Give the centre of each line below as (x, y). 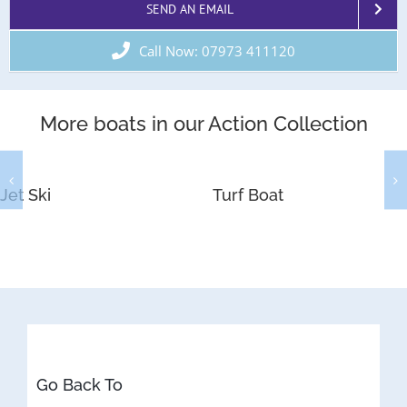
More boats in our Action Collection (203, 123)
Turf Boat (248, 195)
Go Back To (79, 384)
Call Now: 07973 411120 (217, 50)
